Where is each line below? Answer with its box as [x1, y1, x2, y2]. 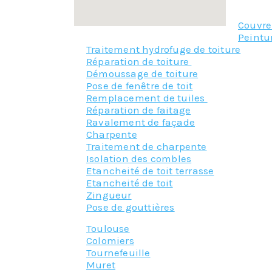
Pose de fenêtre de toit [86, 80, 193, 92]
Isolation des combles [86, 152, 192, 165]
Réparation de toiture [86, 55, 192, 68]
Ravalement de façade [86, 116, 195, 129]
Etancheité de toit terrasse [86, 165, 214, 177]
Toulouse [86, 222, 130, 234]
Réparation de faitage [86, 104, 191, 117]
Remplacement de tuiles [86, 92, 208, 104]
